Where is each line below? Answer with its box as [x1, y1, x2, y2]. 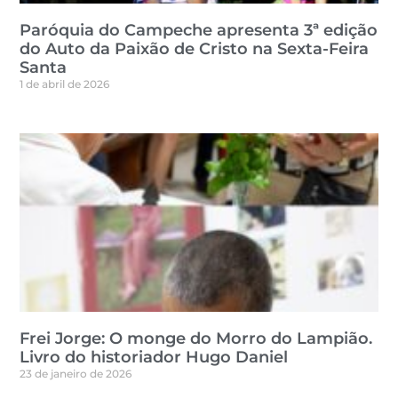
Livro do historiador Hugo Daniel [20, 347, 289, 368]
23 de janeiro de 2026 [20, 367, 132, 381]
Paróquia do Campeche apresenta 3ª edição [20, 20, 378, 40]
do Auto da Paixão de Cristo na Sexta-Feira [20, 38, 370, 59]
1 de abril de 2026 [20, 76, 110, 91]
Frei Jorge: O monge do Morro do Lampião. [20, 329, 373, 349]
